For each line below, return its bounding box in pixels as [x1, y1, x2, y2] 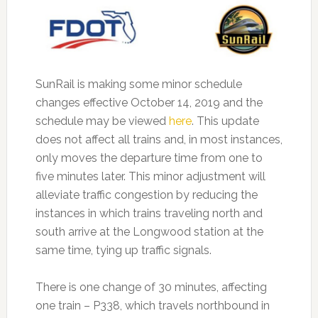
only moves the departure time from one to [35, 151, 263, 165]
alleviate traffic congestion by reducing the [35, 188, 258, 202]
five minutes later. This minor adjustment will [35, 170, 265, 184]
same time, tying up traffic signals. [35, 243, 212, 258]
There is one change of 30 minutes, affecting [35, 280, 267, 295]
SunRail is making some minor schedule [35, 77, 242, 92]
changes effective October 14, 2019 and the [35, 96, 263, 110]
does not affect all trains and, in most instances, [35, 133, 283, 147]
